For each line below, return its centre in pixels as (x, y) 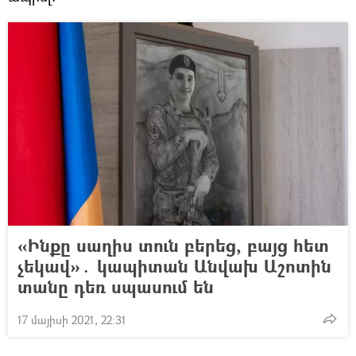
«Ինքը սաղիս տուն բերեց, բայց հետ (173, 246)
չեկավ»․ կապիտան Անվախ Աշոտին (174, 266)
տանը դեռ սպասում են (116, 287)
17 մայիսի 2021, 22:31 (72, 320)
